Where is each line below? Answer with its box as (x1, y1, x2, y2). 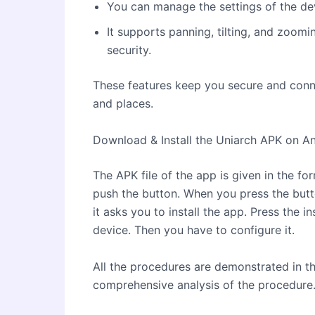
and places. (93, 96, 153, 111)
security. (107, 43, 151, 58)
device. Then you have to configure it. (93, 222, 295, 237)
